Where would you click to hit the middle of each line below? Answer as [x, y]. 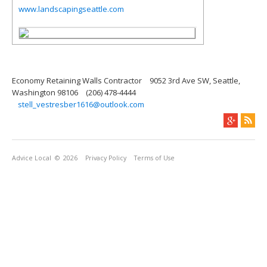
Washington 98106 [45, 92]
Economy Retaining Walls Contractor [77, 80]
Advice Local [32, 158]
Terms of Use [154, 158]
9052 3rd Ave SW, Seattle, [195, 80]
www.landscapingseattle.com [71, 9]
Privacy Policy [106, 158]
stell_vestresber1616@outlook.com [81, 104]
